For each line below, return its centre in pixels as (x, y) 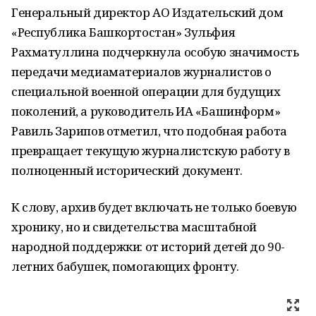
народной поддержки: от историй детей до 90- (148, 247)
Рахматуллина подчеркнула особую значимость (155, 52)
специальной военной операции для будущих (146, 91)
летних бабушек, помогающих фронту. (125, 266)
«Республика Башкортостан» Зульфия (123, 32)
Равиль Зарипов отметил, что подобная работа (149, 131)
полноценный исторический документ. (127, 170)
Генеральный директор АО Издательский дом (147, 12)
